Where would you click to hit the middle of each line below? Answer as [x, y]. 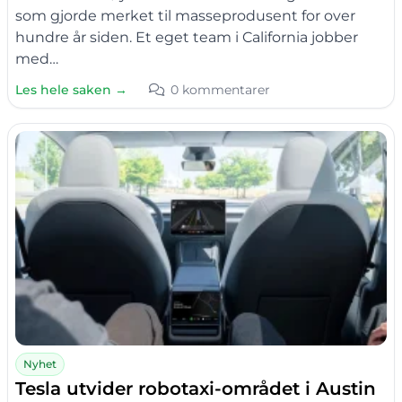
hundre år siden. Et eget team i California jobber [187, 37]
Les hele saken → [71, 89]
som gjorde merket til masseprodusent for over [185, 15]
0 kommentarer [220, 89]
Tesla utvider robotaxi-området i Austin [196, 388]
